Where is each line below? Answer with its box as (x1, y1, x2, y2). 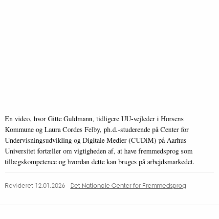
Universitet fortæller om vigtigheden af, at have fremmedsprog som (5, 146, 193, 155)
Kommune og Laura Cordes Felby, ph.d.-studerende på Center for (5, 124, 189, 134)
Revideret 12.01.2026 (5, 181, 65, 190)
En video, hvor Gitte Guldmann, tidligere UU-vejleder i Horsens (5, 113, 184, 123)
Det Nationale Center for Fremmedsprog (70, 181, 186, 190)
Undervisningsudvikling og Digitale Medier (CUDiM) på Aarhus (5, 135, 187, 145)
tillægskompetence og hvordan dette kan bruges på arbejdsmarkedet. (5, 156, 195, 166)
